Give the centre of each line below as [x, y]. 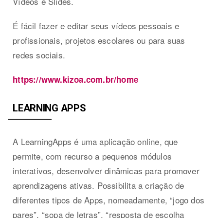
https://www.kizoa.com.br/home [76, 79]
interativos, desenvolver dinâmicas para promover [106, 170]
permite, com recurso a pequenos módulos [92, 156]
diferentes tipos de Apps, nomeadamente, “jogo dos [109, 200]
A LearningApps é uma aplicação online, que [95, 141]
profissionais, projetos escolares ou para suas [99, 40]
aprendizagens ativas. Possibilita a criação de [99, 185]
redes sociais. [39, 54]
